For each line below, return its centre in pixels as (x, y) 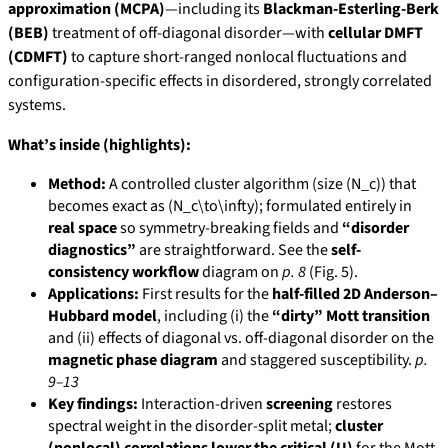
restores (362, 404)
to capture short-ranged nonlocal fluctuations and (237, 57)
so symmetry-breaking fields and (229, 228)
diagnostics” (92, 250)
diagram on (240, 272)
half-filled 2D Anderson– (355, 294)
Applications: (93, 294)
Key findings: (93, 404)
